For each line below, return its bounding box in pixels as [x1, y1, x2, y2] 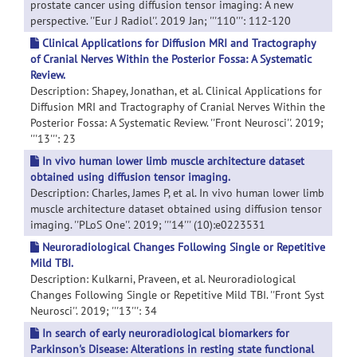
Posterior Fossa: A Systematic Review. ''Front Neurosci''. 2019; [30, 116, 324, 130]
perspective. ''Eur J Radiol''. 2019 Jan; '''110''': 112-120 [30, 14, 291, 28]
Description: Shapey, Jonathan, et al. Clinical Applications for [30, 84, 322, 98]
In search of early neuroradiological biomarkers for [41, 326, 289, 340]
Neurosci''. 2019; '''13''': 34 [30, 304, 157, 318]
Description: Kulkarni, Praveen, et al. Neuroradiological [30, 272, 296, 286]
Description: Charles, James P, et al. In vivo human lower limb [30, 186, 324, 200]
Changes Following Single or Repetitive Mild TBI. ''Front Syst [30, 288, 324, 302]
